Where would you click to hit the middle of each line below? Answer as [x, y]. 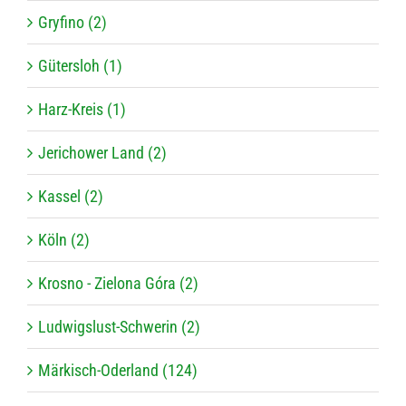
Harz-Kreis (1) [82, 110]
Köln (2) [64, 240]
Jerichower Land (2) [102, 153]
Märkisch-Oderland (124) [118, 371]
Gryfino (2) [72, 23]
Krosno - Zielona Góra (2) [118, 284]
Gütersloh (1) [80, 66]
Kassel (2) [71, 197]
